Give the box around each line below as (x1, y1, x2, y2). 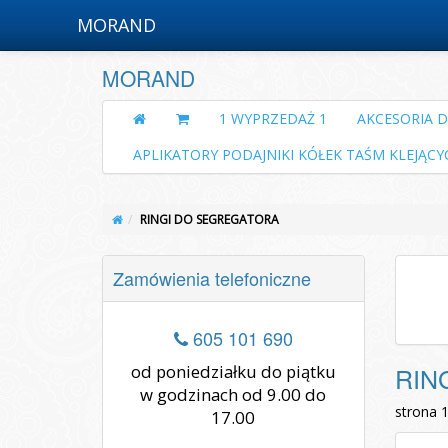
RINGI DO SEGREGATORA (140, 211, 279, 228)
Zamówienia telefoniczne (113, 265, 311, 291)
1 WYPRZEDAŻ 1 (219, 109, 327, 128)
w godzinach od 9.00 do (140, 383, 327, 406)
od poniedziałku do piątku (130, 360, 336, 383)
